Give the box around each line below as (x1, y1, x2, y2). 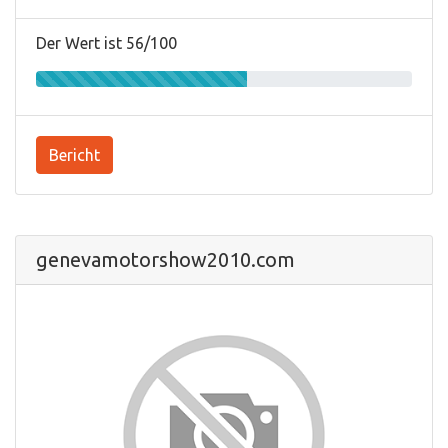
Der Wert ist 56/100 (36, 33, 177, 52)
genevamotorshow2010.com (36, 247, 295, 271)
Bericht (49, 145, 100, 164)
